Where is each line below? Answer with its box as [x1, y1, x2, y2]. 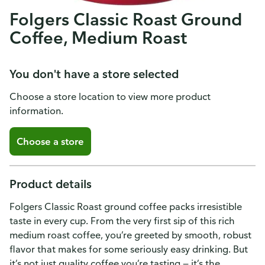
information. [9, 105, 63, 117]
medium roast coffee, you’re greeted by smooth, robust [9, 229, 251, 241]
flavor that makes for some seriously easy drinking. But [9, 243, 248, 255]
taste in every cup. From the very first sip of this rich [9, 215, 235, 227]
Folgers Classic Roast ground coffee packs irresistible [9, 201, 242, 212]
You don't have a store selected [9, 66, 179, 81]
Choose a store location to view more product [9, 91, 211, 102]
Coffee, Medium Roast [9, 27, 187, 48]
